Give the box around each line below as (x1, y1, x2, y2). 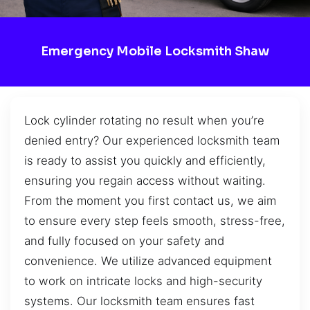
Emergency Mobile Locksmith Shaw (41, 44, 269, 60)
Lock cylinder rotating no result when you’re (24, 113, 264, 127)
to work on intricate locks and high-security (24, 273, 262, 288)
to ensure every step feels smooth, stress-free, (24, 213, 285, 228)
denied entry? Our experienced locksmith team (24, 133, 280, 147)
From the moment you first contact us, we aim (24, 193, 276, 208)
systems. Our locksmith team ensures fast (24, 293, 255, 308)
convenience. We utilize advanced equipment (24, 253, 272, 268)
